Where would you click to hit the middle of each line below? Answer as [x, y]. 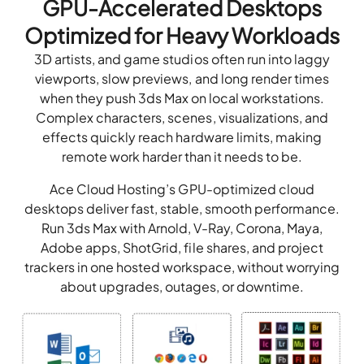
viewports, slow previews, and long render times [182, 78]
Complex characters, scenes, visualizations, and [182, 117]
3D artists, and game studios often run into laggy [182, 58]
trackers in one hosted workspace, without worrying [182, 266]
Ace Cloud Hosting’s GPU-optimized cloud [182, 188]
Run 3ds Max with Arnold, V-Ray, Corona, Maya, [182, 227]
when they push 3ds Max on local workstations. [182, 97]
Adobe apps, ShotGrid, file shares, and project [182, 247]
